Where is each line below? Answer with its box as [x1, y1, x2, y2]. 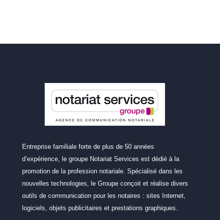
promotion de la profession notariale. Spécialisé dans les [22, 167, 183, 175]
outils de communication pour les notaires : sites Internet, [22, 192, 186, 200]
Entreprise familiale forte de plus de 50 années [22, 143, 154, 151]
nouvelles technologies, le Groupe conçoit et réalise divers [22, 180, 188, 188]
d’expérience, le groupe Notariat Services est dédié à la [22, 155, 179, 163]
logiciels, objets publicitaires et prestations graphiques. [22, 204, 178, 212]
